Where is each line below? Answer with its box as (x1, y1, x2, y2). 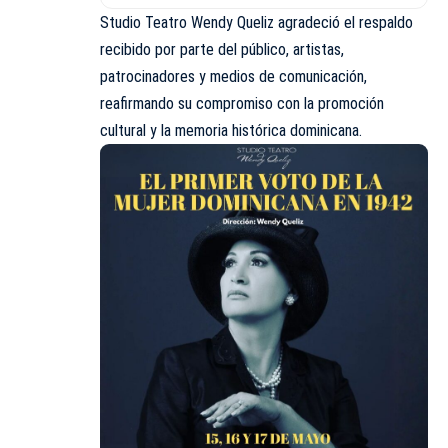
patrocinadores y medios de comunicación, (100, 67, 367, 87)
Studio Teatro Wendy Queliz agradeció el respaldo (100, 13, 413, 33)
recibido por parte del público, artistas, (100, 40, 344, 60)
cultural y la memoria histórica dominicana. (100, 121, 362, 141)
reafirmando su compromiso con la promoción (100, 94, 384, 114)
